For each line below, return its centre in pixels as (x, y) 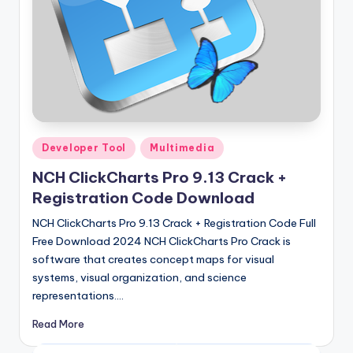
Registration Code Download (143, 198)
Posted (49, 145)
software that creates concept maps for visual (153, 260)
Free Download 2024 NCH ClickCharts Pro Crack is (162, 242)
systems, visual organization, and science (139, 278)
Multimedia (182, 147)
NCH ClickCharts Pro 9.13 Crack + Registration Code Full (174, 223)
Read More (58, 323)
